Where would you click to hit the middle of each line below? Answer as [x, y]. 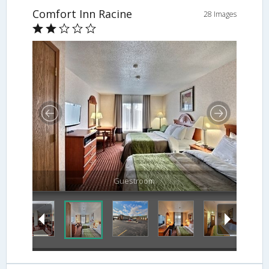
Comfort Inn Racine [82, 14]
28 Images [220, 14]
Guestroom [134, 181]
